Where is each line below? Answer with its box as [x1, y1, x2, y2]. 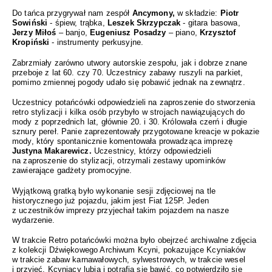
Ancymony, [132, 8, 175, 18]
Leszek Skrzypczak [107, 18, 181, 28]
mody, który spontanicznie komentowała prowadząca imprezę [12, 137, 233, 146]
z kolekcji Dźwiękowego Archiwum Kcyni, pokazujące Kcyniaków [12, 245, 246, 255]
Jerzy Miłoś [12, 28, 56, 38]
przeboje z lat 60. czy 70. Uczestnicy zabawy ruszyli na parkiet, [12, 67, 243, 77]
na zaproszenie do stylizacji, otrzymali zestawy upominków [12, 156, 226, 166]
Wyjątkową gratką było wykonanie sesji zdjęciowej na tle [12, 186, 216, 195]
